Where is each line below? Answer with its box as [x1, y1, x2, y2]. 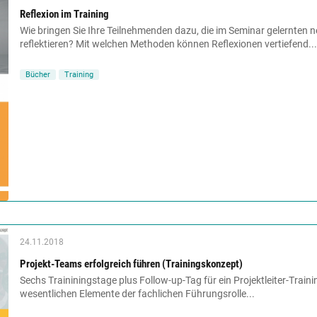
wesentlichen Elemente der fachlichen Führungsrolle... [20, 288, 255, 300]
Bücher [25, 69, 50, 79]
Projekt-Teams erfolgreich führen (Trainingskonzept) [20, 258, 243, 271]
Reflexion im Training [20, 7, 109, 21]
